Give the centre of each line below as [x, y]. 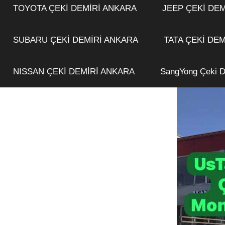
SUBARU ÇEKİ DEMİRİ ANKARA [75, 40]
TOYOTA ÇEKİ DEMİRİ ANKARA [75, 8]
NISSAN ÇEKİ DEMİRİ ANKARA [74, 71]
